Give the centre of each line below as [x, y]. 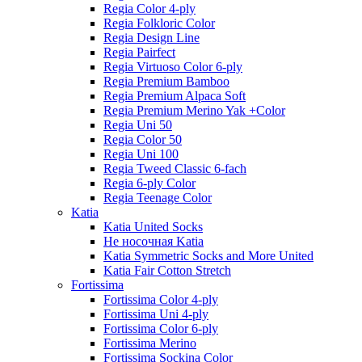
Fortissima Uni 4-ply [156, 314]
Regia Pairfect [139, 52]
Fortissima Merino [150, 343]
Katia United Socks [153, 226]
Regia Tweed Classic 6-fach [175, 168]
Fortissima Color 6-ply [161, 328]
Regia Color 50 [143, 139]
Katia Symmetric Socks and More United [208, 255]
